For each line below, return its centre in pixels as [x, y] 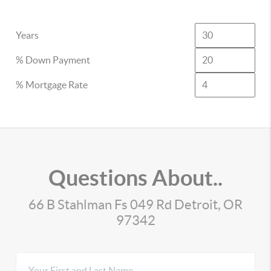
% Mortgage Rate [52, 85]
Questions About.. [135, 178]
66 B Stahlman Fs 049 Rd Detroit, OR [135, 204]
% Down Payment [53, 60]
